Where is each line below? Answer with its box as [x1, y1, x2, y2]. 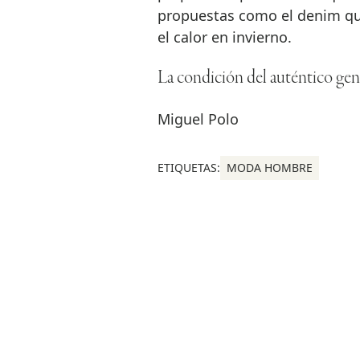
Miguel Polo [157, 109, 239, 129]
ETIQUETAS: [157, 160, 220, 176]
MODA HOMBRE [226, 160, 313, 176]
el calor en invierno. [157, 27, 292, 47]
